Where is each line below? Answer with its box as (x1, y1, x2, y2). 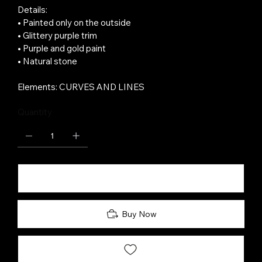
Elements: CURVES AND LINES (17, 81, 144, 93)
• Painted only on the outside (17, 17, 131, 29)
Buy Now (122, 208, 157, 219)
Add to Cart (106, 173, 157, 185)
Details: (17, 4, 47, 16)
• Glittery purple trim (17, 30, 97, 42)
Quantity (17, 106, 52, 118)
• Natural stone (17, 56, 77, 67)
